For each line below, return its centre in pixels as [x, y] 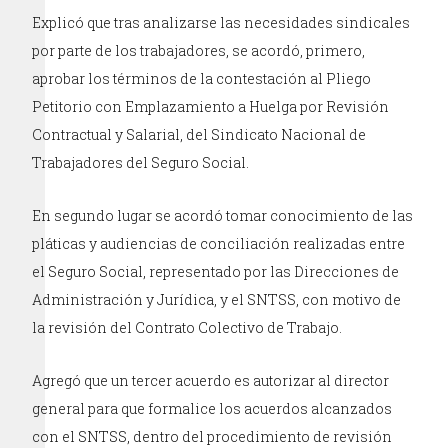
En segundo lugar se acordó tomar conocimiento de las [223, 216]
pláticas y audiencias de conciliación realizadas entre [219, 244]
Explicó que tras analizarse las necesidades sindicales [221, 23]
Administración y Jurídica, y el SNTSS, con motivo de [217, 300]
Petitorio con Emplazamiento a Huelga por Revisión [211, 107]
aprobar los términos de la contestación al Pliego [202, 79]
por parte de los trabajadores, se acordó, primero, [199, 51]
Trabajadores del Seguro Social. [141, 163]
